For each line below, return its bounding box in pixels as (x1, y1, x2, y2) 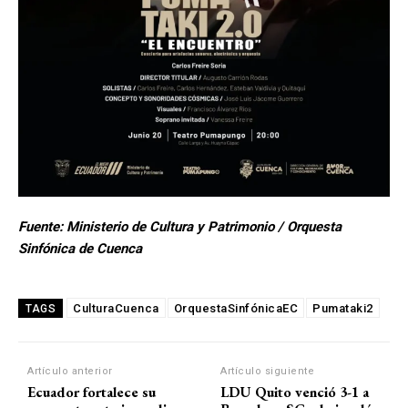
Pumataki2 (312, 301, 373, 315)
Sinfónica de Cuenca (18, 240, 142, 257)
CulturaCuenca (73, 301, 159, 315)
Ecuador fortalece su (27, 382, 156, 402)
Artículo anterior (27, 364, 113, 377)
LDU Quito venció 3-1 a (220, 382, 370, 402)
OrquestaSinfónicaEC (173, 301, 298, 315)
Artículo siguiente (220, 364, 315, 377)
